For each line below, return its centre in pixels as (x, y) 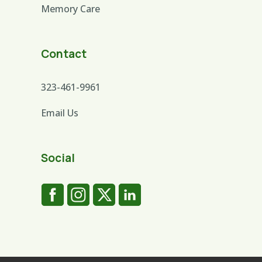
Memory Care (71, 9)
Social (58, 158)
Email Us (60, 113)
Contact (64, 54)
